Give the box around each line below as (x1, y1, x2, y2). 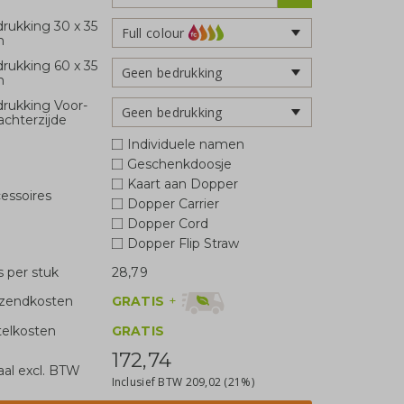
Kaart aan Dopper (126, 176, 238, 192)
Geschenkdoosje (126, 156, 232, 172)
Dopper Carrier (126, 196, 219, 212)
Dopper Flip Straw (126, 235, 239, 252)
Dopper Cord (126, 216, 208, 232)
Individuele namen (126, 136, 244, 152)
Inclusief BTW (111, 373, 186, 390)
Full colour (121, 23, 185, 41)
